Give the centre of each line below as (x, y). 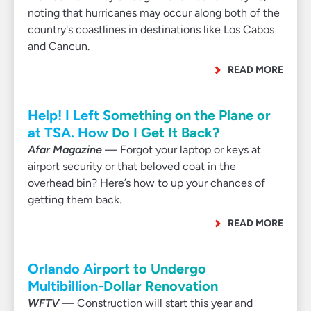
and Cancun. (59, 46)
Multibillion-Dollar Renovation (123, 286)
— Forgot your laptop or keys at (182, 150)
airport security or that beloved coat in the (132, 166)
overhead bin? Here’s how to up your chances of (146, 183)
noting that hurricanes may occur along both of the (154, 13)
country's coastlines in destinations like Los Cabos (151, 30)
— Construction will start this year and (156, 303)
